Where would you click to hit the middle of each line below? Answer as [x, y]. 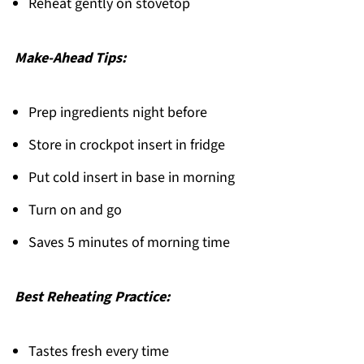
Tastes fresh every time [98, 351]
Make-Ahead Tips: [70, 58]
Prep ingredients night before [117, 112]
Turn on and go [75, 210]
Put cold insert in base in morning [131, 177]
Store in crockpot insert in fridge [126, 145]
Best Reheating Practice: [92, 297]
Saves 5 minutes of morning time [129, 242]
